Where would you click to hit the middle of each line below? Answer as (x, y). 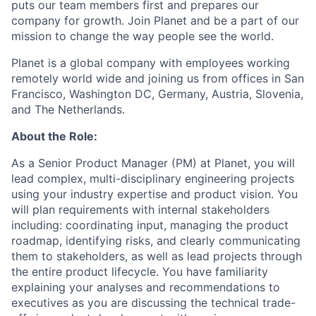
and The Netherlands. (68, 109)
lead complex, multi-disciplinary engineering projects (153, 178)
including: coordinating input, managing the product (150, 225)
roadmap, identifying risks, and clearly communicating (156, 241)
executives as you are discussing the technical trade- (153, 303)
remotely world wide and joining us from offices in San (158, 78)
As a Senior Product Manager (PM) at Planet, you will (153, 163)
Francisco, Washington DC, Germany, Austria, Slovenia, (157, 94)
